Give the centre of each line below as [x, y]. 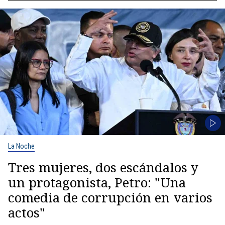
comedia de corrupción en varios [110, 198]
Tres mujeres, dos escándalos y [103, 167]
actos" [27, 213]
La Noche [21, 146]
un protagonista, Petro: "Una [97, 183]
